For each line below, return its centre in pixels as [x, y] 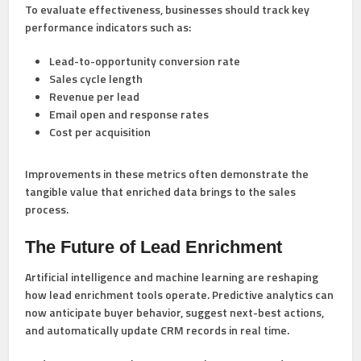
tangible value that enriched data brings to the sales [161, 191]
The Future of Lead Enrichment [154, 247]
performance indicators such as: [108, 27]
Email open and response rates [129, 114]
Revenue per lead [95, 96]
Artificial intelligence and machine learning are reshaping [172, 276]
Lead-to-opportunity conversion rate [145, 60]
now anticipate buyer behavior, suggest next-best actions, [175, 312]
